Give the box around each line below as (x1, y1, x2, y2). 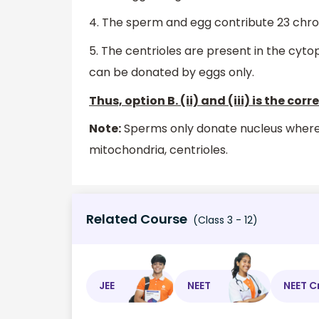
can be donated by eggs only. (89, 64, 254, 80)
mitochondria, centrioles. (89, 142, 228, 159)
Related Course (86, 209, 187, 228)
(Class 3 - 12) (190, 212, 258, 227)
